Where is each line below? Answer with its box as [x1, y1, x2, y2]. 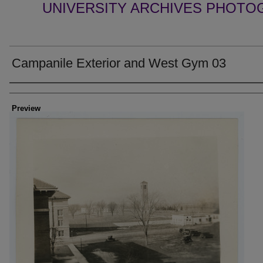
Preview [12, 104, 41, 113]
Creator [9, 87, 49, 100]
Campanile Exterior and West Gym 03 [12, 56, 226, 70]
